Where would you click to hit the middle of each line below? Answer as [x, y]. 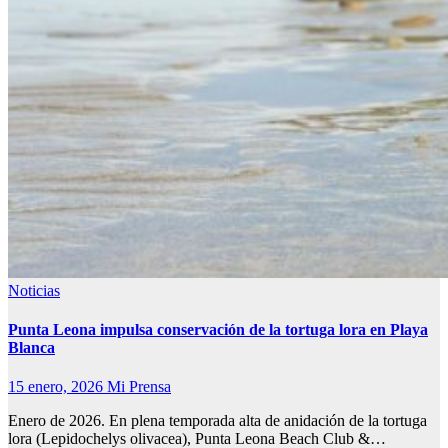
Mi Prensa [139, 387]
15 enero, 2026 [57, 387]
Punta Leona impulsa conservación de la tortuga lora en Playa [218, 330]
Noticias [34, 290]
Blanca [31, 348]
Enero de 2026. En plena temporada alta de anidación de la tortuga [217, 421]
